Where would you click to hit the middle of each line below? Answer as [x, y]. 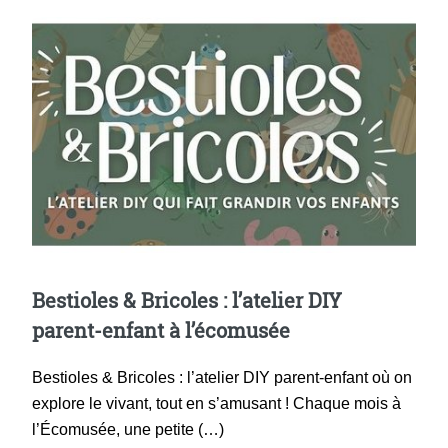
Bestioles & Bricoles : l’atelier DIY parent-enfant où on [222, 378]
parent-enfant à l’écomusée [161, 330]
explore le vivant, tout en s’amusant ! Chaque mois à [216, 404]
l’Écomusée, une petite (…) [128, 430]
